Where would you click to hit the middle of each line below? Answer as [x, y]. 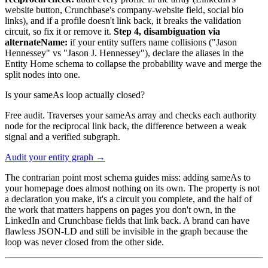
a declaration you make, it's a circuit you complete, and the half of [128, 199]
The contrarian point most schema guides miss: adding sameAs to [128, 177]
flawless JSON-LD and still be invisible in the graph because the [126, 231]
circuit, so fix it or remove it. [59, 31]
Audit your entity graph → [55, 157]
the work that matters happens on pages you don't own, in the [120, 209]
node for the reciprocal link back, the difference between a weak [126, 126]
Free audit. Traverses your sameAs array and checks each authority [131, 115]
